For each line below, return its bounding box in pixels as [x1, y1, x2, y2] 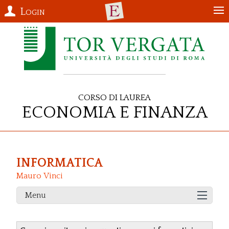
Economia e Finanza [21, 96, 208, 124]
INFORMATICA [16, 156, 103, 170]
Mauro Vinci [16, 171, 63, 181]
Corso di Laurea [78, 89, 151, 103]
